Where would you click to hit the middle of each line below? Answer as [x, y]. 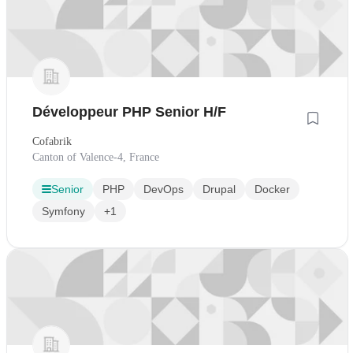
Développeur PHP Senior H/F [129, 112]
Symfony [63, 212]
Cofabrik [52, 142]
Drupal [219, 190]
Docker [272, 190]
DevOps [163, 190]
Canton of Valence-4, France [96, 158]
